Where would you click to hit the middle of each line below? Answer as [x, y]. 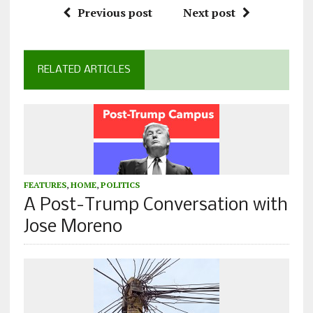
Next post [209, 13]
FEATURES [45, 185]
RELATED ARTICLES [84, 70]
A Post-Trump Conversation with [155, 206]
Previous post [115, 13]
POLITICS [120, 185]
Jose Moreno [73, 228]
